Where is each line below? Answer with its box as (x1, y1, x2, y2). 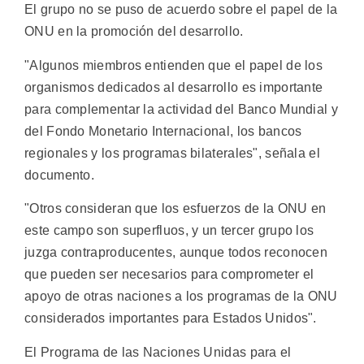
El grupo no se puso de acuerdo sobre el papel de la (24, 2, 338, 17)
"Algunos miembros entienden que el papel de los (24, 58, 323, 72)
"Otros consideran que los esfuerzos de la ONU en (24, 201, 327, 216)
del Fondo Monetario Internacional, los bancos (24, 123, 302, 138)
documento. (24, 167, 95, 182)
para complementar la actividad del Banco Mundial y (24, 102, 338, 116)
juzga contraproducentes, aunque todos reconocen (24, 245, 328, 260)
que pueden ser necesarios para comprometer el (24, 267, 314, 282)
